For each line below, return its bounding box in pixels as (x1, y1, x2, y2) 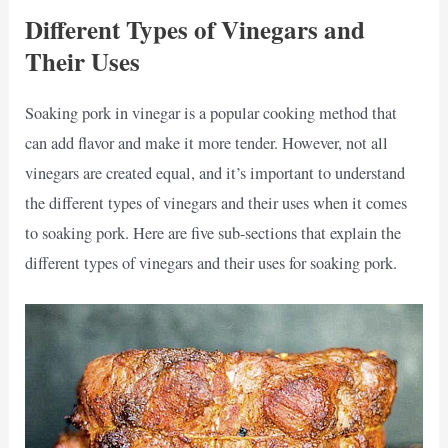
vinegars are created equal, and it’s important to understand (25, 161, 406, 184)
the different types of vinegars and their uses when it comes (25, 191, 408, 214)
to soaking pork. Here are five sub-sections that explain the (25, 221, 402, 244)
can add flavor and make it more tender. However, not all (25, 131, 389, 154)
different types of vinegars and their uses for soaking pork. (25, 251, 398, 274)
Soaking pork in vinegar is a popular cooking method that (25, 101, 398, 124)
